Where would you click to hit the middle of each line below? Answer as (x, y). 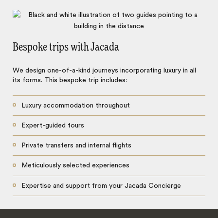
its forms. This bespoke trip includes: (70, 80)
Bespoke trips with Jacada (66, 47)
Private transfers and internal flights (76, 146)
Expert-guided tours (53, 125)
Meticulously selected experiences (75, 166)
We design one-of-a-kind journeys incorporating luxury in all (105, 70)
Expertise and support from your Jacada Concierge (101, 186)
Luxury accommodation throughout (75, 105)
